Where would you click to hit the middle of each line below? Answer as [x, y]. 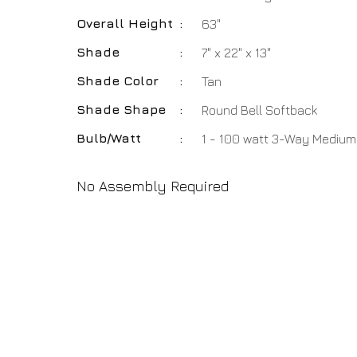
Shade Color [118, 80]
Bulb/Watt [109, 138]
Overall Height [125, 23]
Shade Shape [121, 109]
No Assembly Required [153, 186]
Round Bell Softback [259, 110]
